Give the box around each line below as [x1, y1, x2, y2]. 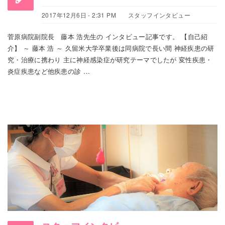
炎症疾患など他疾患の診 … [8, 66, 90, 76]
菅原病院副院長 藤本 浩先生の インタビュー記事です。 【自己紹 [8, 32, 208, 42]
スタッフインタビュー [128, 11, 190, 20]
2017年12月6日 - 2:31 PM [42, 11, 116, 20]
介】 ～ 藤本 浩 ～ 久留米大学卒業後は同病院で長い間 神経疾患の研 [8, 43, 214, 53]
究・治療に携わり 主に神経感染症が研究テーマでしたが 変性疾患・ [8, 55, 212, 65]
